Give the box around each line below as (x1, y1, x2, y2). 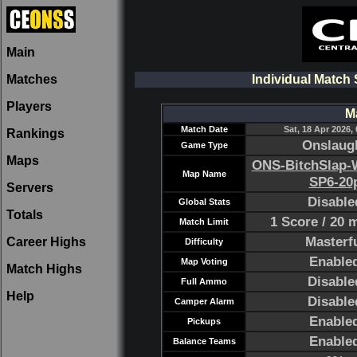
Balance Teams (172, 336, 236, 346)
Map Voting (180, 257, 228, 266)
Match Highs (6, 262, 82, 276)
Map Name (182, 169, 226, 178)
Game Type (180, 140, 228, 150)
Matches (6, 73, 57, 86)
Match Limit (179, 217, 229, 226)
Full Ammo (181, 277, 227, 286)
